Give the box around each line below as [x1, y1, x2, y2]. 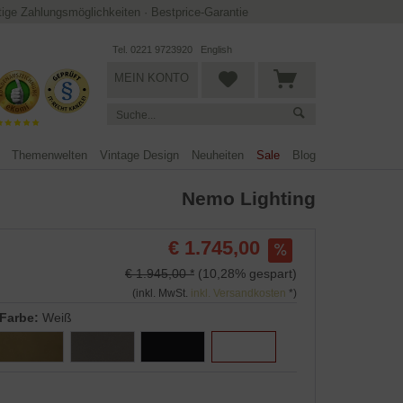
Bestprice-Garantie [150, 5, 248, 19]
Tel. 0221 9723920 [112, 44, 193, 55]
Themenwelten [12, 148, 87, 162]
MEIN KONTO [114, 71, 189, 85]
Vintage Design [100, 148, 179, 162]
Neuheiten [192, 148, 244, 162]
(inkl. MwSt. [132, 286, 191, 300]
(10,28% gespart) [198, 265, 297, 281]
